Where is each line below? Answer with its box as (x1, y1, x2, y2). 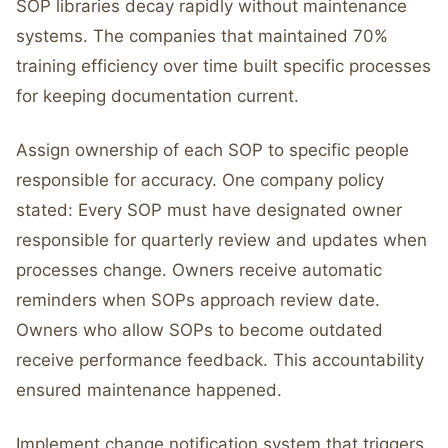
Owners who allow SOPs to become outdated (16, 320, 383, 340)
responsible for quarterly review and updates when (16, 230, 427, 250)
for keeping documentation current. (16, 86, 299, 106)
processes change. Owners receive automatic (16, 260, 382, 280)
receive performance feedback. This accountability (16, 350, 424, 370)
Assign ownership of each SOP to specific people (16, 140, 409, 160)
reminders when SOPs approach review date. (16, 290, 380, 310)
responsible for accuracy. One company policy (16, 170, 384, 190)
